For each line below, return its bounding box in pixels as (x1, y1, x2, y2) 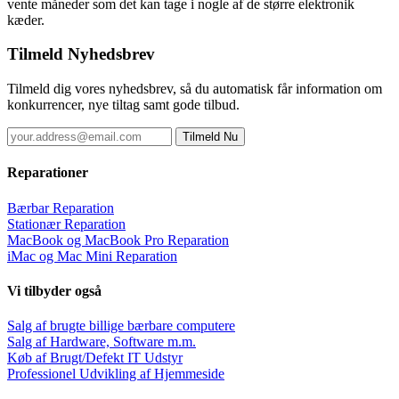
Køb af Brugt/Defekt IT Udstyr (7, 350, 183, 366)
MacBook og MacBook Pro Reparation (7, 232, 229, 248)
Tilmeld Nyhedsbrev (7, 45, 155, 64)
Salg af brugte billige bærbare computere (7, 318, 235, 334)
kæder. (7, 12, 45, 28)
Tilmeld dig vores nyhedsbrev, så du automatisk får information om (7, 81, 382, 96)
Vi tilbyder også (7, 282, 102, 298)
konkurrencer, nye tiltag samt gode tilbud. (7, 97, 240, 112)
